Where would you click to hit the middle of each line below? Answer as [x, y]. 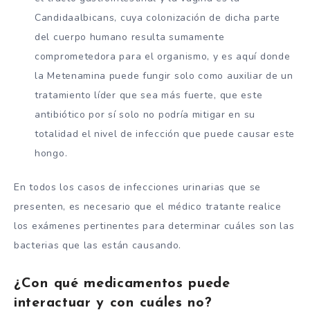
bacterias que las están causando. [98, 245]
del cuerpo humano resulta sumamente [130, 37]
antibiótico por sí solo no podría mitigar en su [145, 115]
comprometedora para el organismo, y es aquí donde [163, 57]
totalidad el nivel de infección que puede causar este [165, 134]
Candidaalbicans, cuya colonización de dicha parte [157, 18]
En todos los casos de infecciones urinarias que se [138, 187]
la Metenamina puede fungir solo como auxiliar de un [164, 76]
